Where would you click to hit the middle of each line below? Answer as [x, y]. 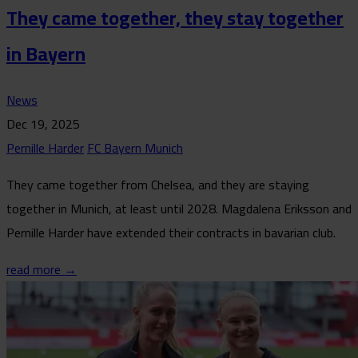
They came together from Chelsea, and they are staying [158, 184]
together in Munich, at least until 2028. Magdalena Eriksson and [179, 208]
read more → [42, 269]
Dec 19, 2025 [43, 123]
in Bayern [46, 54]
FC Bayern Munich [135, 147]
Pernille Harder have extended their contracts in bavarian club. [171, 232]
